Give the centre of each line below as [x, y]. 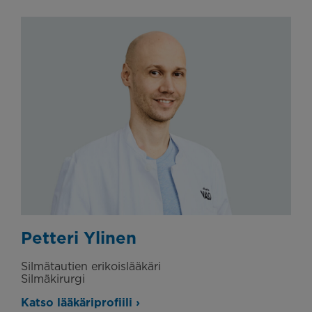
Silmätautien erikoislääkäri [91, 266]
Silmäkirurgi [53, 278]
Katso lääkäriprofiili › [80, 302]
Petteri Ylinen [79, 237]
